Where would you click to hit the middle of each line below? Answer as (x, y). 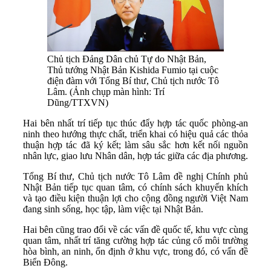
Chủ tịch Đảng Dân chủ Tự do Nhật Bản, (127, 59)
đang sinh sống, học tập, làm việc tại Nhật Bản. (113, 209)
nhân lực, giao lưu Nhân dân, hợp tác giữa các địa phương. (135, 155)
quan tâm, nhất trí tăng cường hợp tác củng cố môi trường (135, 240)
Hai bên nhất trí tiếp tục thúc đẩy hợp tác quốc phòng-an (135, 123)
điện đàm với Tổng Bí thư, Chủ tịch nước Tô (133, 80)
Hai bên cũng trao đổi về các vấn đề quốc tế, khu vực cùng (135, 229)
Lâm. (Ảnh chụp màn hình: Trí (106, 91)
